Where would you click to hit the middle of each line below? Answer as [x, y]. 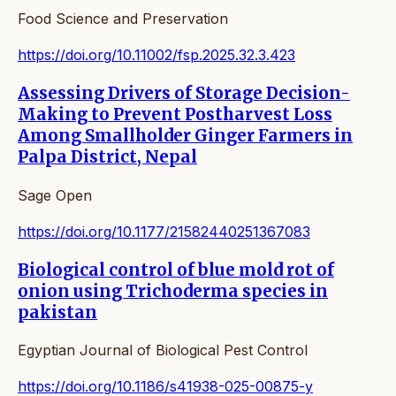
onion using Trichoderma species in [173, 291]
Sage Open [55, 195]
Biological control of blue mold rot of [176, 270]
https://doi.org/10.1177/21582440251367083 [164, 231]
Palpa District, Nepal [107, 157]
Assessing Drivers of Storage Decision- [184, 94]
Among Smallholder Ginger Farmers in [185, 136]
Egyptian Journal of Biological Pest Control [163, 350]
